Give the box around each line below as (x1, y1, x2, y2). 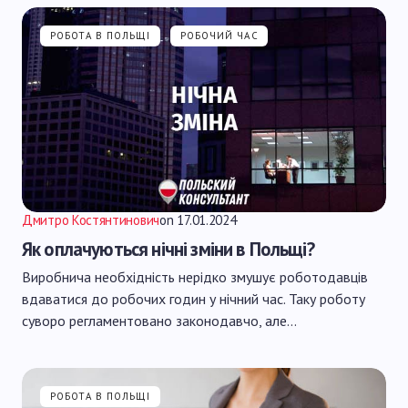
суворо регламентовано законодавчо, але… (22, 311, 297, 330)
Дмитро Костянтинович (22, 211, 159, 229)
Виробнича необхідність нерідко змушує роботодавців (22, 268, 368, 286)
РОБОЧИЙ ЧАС (179, 29, 259, 42)
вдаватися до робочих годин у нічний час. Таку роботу (22, 290, 365, 308)
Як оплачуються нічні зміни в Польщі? (22, 237, 314, 261)
